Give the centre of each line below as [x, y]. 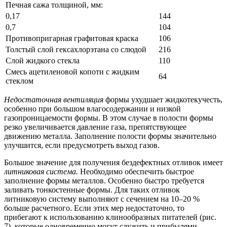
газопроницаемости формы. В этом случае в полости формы [109, 118]
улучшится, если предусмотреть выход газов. [82, 145]
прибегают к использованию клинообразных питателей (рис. [110, 217]
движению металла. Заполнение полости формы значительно [110, 136]
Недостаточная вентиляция [55, 100]
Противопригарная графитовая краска [72, 39]
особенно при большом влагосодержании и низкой [92, 109]
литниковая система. [42, 172]
